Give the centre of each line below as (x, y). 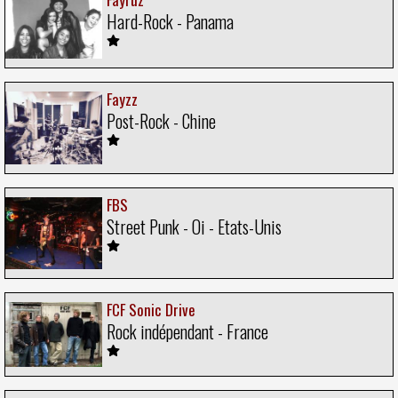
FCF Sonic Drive (151, 310)
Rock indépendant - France (187, 332)
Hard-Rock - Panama (170, 22)
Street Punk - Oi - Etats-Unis (194, 226)
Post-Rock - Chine (161, 121)
